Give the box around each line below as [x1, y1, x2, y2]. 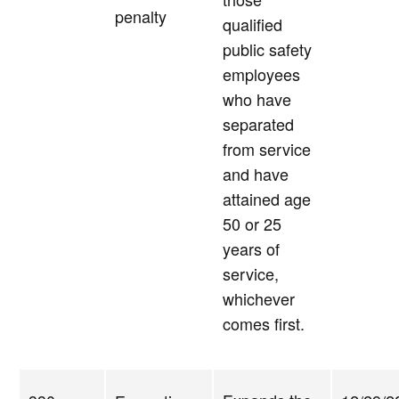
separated [223, 112, 294, 136]
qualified [223, 12, 282, 37]
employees [223, 62, 300, 86]
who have [223, 87, 291, 111]
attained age [223, 187, 311, 211]
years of [223, 237, 280, 261]
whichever [223, 287, 295, 311]
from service [223, 137, 311, 161]
